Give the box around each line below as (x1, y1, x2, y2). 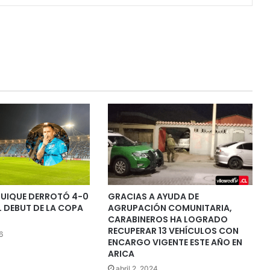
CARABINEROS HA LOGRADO (107, 213, 228, 225)
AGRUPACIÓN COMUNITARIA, (107, 201, 232, 214)
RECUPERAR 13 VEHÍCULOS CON (107, 224, 239, 237)
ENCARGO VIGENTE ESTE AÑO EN (107, 236, 242, 248)
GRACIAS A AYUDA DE (107, 190, 199, 202)
